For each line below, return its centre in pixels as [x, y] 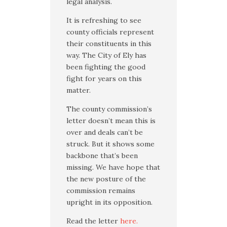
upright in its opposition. [109, 202]
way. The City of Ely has [106, 55]
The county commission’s [109, 109]
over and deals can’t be [105, 133]
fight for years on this [104, 79]
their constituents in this [109, 44]
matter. [79, 90]
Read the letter [93, 221]
